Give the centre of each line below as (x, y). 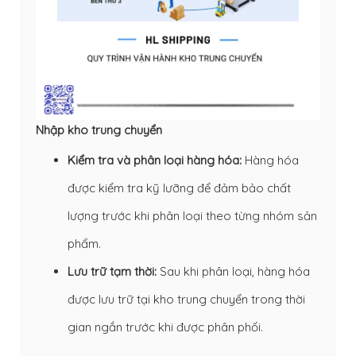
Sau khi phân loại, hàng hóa (233, 271)
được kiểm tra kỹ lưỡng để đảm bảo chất (179, 188)
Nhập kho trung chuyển (99, 130)
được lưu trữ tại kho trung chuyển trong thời (186, 299)
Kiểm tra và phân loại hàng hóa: (155, 160)
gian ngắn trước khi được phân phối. (165, 327)
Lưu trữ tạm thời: (112, 271)
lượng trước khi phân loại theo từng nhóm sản (192, 215)
